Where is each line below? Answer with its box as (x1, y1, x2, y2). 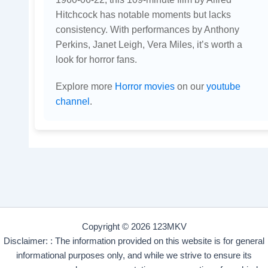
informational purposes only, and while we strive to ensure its (16, 251, 252, 260)
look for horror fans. (55, 54, 137, 65)
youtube (206, 81, 240, 92)
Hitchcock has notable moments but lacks (55, 9, 231, 20)
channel (55, 96, 90, 107)
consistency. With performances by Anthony (55, 24, 239, 35)
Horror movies (114, 81, 175, 92)
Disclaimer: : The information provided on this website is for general (4, 236, 264, 246)
